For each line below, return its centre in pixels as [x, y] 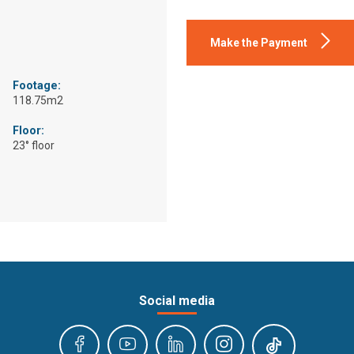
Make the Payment [259, 43]
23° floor [33, 146]
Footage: [36, 86]
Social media [177, 301]
